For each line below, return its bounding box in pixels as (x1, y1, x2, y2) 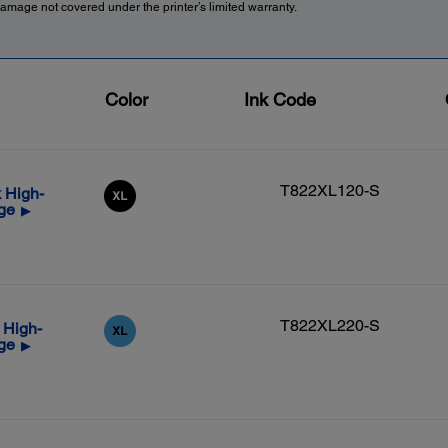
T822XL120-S (279, 181, 380, 200)
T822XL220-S (279, 316, 380, 335)
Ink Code (243, 89, 316, 110)
